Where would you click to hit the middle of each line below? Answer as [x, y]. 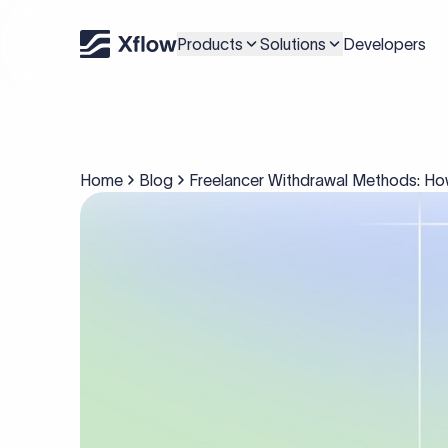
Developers [384, 44]
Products [210, 44]
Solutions [293, 44]
